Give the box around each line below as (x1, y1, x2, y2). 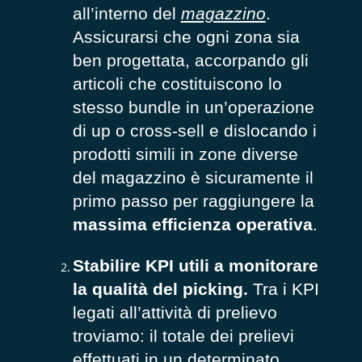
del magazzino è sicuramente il (72, 167, 314, 187)
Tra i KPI (247, 280, 319, 299)
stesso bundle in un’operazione (72, 97, 314, 116)
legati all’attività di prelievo (72, 303, 277, 322)
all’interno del (72, 3, 181, 23)
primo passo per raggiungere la (72, 191, 314, 210)
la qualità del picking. (72, 280, 248, 299)
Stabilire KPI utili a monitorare (72, 256, 318, 276)
